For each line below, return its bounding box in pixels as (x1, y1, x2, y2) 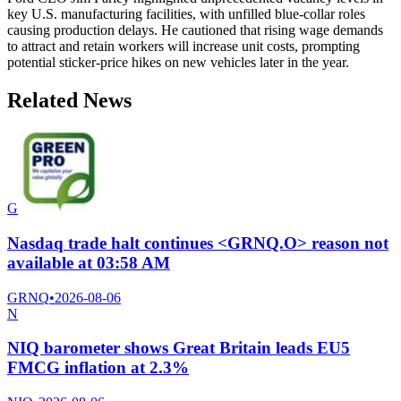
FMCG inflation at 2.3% (7, 358, 189, 378)
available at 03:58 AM (7, 252, 170, 272)
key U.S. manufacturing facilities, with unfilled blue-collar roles (7, 6, 365, 22)
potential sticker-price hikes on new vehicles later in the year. (7, 55, 349, 71)
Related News (7, 89, 132, 113)
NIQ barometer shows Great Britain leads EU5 (7, 338, 350, 358)
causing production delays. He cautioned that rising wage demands (7, 22, 383, 38)
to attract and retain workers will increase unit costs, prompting (7, 38, 360, 55)
